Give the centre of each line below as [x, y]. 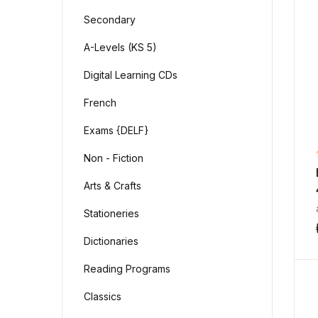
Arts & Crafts [113, 186]
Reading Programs [127, 269]
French [100, 103]
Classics [103, 296]
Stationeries [111, 213]
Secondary [110, 20]
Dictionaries [111, 241]
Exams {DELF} [116, 130]
